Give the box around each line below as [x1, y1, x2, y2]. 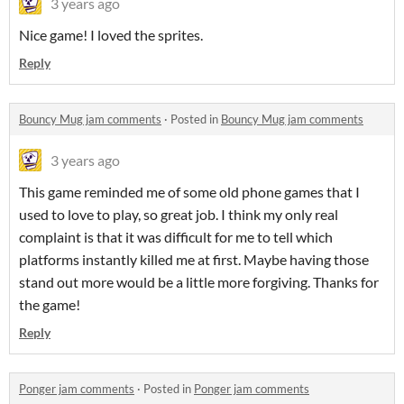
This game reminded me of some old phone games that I [19, 183, 360, 201]
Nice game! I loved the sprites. [19, 26, 203, 44]
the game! [19, 296, 80, 314]
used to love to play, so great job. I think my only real [19, 206, 338, 224]
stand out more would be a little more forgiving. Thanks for [19, 273, 379, 291]
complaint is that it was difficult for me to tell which [19, 228, 333, 246]
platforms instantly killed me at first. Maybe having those [19, 251, 369, 269]
